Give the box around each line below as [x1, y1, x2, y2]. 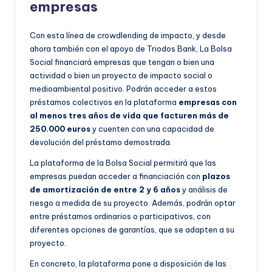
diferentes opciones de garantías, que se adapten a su [30, 224, 234, 234]
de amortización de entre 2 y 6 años [30, 184, 180, 194]
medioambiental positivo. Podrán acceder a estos [30, 83, 217, 93]
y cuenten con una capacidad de [90, 123, 214, 134]
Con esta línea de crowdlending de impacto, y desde [30, 30, 226, 40]
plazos [202, 171, 230, 181]
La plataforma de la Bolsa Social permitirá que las [30, 157, 216, 168]
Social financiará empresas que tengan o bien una [30, 56, 214, 67]
